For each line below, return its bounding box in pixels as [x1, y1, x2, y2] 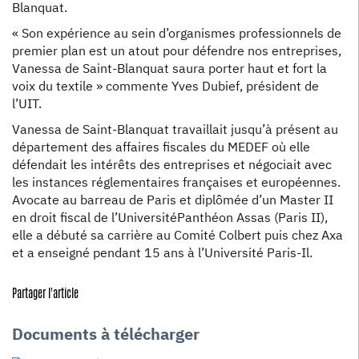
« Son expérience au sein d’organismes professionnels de [12, 25, 341, 41]
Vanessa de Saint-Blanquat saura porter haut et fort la [12, 60, 327, 76]
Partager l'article [12, 285, 79, 301]
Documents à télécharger [12, 323, 200, 345]
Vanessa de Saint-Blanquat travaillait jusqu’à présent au [12, 121, 338, 137]
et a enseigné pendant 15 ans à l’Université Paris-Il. [12, 244, 313, 260]
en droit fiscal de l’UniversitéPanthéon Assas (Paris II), [12, 209, 328, 225]
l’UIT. [12, 95, 42, 111]
